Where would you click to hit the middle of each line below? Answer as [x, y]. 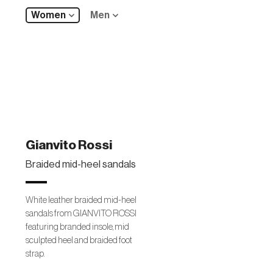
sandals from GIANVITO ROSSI [81, 213]
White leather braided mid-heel [81, 200]
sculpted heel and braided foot [79, 240]
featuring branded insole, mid [77, 227]
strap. [35, 253]
